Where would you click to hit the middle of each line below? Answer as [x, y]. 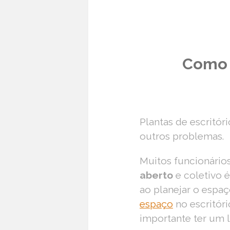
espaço [156, 204]
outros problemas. [182, 136]
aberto [156, 175]
